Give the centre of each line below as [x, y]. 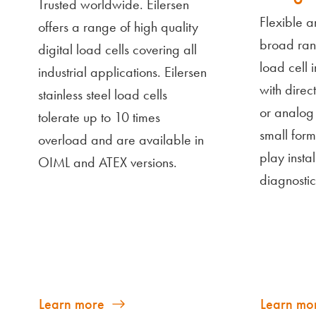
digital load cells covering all [117, 49]
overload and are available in [121, 140]
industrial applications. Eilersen [122, 72]
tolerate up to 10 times [99, 117]
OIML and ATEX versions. [108, 162]
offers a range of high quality [118, 27]
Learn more [72, 304]
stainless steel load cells [103, 95]
